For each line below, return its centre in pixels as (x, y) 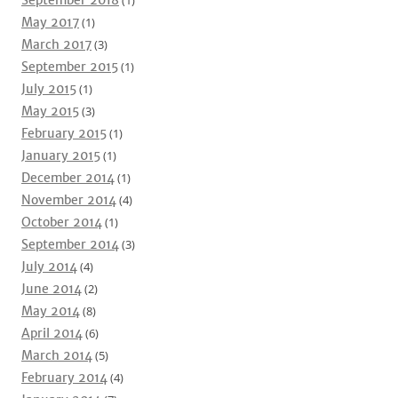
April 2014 (52, 333)
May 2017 (50, 22)
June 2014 (52, 289)
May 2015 (50, 111)
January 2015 (61, 155)
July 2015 (49, 89)
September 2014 (70, 244)
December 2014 (68, 178)
